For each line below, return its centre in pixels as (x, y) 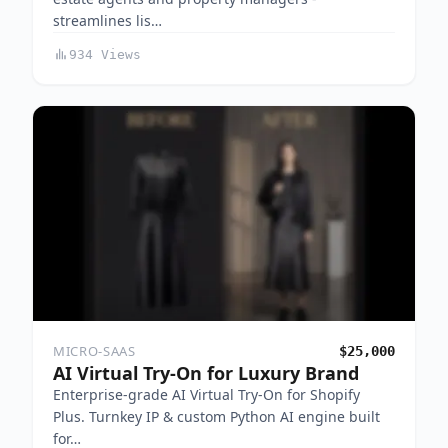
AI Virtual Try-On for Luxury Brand (206, 373)
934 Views (105, 54)
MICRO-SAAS (94, 351)
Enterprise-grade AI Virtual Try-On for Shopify (206, 395)
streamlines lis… (107, 20)
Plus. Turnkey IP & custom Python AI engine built (216, 417)
